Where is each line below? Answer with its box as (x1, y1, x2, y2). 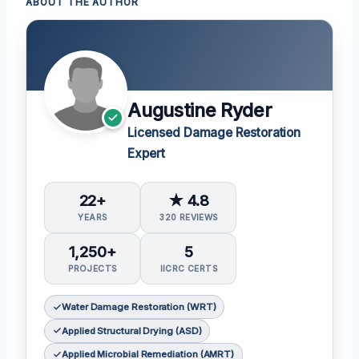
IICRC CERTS (159, 264, 218, 274)
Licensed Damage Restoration (127, 124, 301, 140)
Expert (127, 145, 165, 161)
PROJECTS (68, 264, 117, 274)
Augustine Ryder (127, 99, 272, 122)
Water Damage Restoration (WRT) (61, 301, 216, 313)
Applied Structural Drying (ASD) (61, 325, 202, 337)
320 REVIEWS (159, 212, 218, 222)
